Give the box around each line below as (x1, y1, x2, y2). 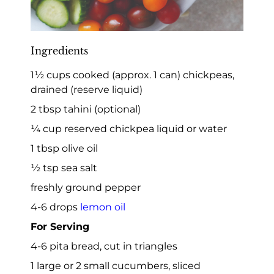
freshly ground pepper (31, 181, 141, 193)
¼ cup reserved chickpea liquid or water (31, 122, 227, 135)
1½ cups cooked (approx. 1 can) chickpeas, (31, 68, 234, 81)
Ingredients (31, 44, 88, 57)
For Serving (31, 220, 89, 232)
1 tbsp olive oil (31, 142, 98, 154)
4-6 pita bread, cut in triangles (31, 240, 177, 252)
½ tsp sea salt (31, 161, 97, 174)
